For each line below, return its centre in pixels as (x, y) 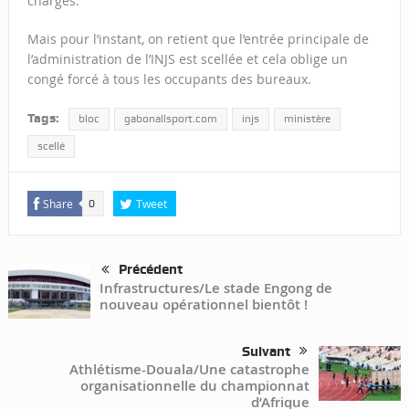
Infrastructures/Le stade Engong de (215, 288)
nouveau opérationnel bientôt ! (210, 305)
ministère (307, 118)
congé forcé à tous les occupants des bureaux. (169, 79)
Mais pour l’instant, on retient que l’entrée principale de (198, 38)
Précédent (150, 269)
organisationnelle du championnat (195, 385)
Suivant (267, 351)
